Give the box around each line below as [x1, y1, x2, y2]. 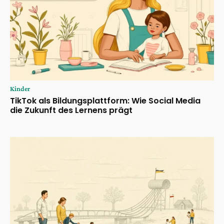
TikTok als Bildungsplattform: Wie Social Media [10, 94, 200, 106]
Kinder [10, 84, 30, 92]
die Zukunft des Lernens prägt [10, 104, 132, 116]
